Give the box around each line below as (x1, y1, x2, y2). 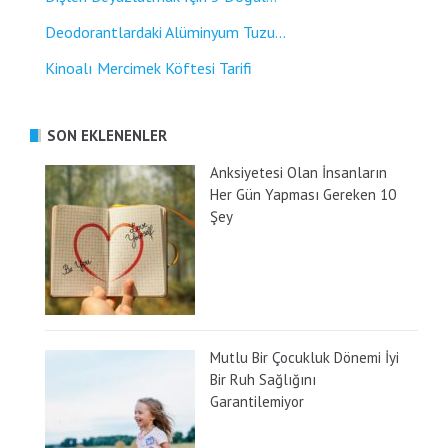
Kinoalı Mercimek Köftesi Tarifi (45, 57, 252, 78)
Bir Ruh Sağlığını (210, 369, 316, 389)
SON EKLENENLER (47, 125, 167, 145)
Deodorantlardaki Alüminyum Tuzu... (45, 21, 286, 42)
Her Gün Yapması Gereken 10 (210, 184, 396, 204)
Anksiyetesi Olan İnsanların (210, 162, 387, 182)
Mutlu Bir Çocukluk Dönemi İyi (210, 347, 399, 367)
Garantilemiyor (210, 391, 304, 411)
